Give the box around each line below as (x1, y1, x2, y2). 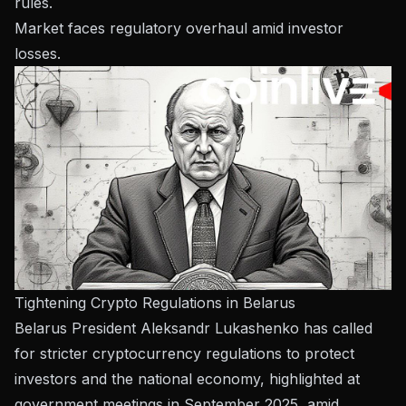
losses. (14, 43, 61, 63)
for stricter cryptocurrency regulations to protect (14, 343, 354, 362)
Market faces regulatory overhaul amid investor (14, 18, 343, 37)
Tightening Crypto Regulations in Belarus (14, 293, 295, 312)
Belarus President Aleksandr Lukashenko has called (14, 318, 372, 337)
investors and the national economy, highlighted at (14, 369, 360, 388)
